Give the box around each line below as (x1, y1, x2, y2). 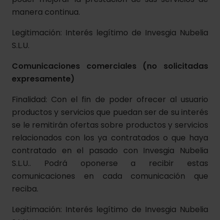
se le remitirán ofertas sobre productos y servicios (12, 119, 208, 131)
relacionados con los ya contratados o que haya (12, 132, 208, 143)
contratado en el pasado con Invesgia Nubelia (12, 145, 208, 156)
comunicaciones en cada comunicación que (12, 170, 208, 182)
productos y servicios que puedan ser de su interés (12, 107, 208, 118)
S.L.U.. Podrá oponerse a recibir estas (12, 158, 208, 169)
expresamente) (12, 73, 75, 84)
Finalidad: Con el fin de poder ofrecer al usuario (12, 94, 208, 105)
